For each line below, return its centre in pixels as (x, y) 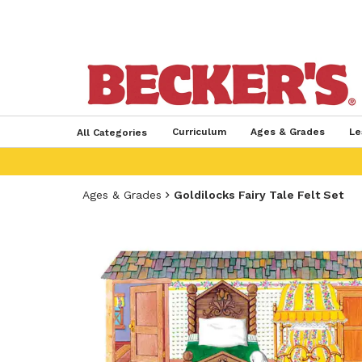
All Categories (112, 133)
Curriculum (199, 132)
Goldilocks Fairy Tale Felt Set (259, 195)
